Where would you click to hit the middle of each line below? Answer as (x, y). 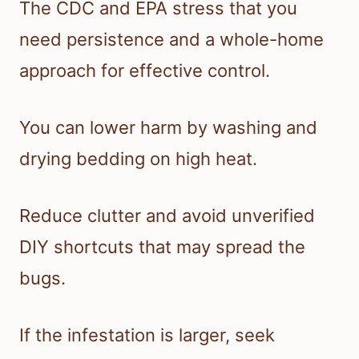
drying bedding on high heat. (138, 159)
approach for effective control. (145, 71)
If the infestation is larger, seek (147, 335)
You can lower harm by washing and (168, 128)
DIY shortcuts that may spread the (162, 247)
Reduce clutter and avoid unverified (167, 216)
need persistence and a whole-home (171, 40)
